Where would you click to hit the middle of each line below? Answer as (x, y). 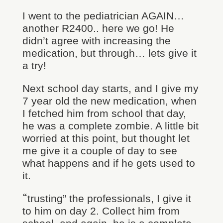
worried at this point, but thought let (106, 138)
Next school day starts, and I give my (110, 88)
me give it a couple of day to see (100, 151)
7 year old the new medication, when (109, 101)
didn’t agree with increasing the (96, 41)
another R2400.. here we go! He (98, 28)
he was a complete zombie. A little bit (110, 126)
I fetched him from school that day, (104, 113)
